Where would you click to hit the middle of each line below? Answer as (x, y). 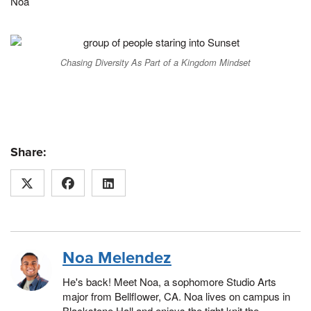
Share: (28, 152)
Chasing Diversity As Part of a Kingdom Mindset (155, 62)
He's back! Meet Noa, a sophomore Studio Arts (169, 281)
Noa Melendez (117, 258)
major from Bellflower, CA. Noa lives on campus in (176, 296)
